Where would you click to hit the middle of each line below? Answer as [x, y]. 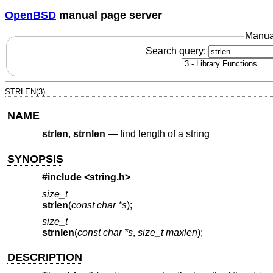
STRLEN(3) [25, 91]
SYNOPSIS [36, 159]
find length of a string [165, 134]
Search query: [177, 51]
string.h [107, 177]
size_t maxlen [167, 233]
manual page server [109, 15]
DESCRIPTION [45, 257]
